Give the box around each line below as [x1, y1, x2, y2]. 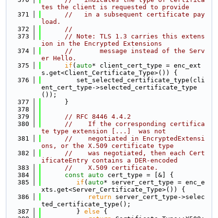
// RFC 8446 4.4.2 [65, 113, 131, 120]
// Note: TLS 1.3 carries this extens [65, 33, 205, 40]
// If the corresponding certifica [65, 120, 205, 127]
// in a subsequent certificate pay [65, 11, 205, 18]
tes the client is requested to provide [41, 3, 189, 11]
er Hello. [41, 54, 76, 62]
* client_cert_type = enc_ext [92, 62, 201, 69]
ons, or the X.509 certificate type [41, 142, 174, 149]
